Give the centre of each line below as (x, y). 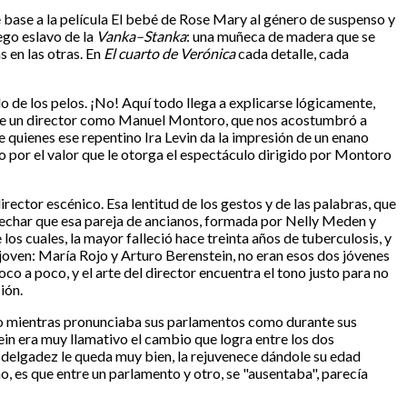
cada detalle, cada (292, 54)
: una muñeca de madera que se (281, 36)
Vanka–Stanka (141, 36)
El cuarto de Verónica (169, 54)
